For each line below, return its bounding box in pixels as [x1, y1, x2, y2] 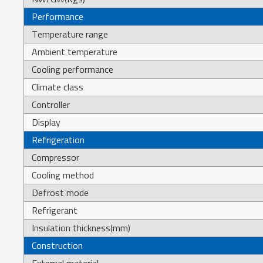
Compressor [32, 150, 80, 164]
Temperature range [32, 27, 109, 41]
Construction [32, 238, 83, 252]
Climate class [32, 80, 84, 93]
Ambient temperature [32, 45, 118, 58]
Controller [32, 97, 70, 111]
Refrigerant [32, 203, 78, 217]
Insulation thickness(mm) [32, 221, 131, 234]
